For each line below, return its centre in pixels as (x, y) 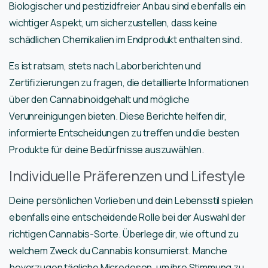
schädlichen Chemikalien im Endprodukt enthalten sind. (126, 40)
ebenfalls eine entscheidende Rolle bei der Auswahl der (127, 217)
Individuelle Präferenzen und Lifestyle (127, 176)
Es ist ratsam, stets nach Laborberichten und (105, 66)
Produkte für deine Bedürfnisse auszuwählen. (107, 150)
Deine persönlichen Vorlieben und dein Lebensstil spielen (131, 201)
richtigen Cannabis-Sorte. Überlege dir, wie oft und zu (124, 234)
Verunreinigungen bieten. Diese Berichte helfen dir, (118, 116)
